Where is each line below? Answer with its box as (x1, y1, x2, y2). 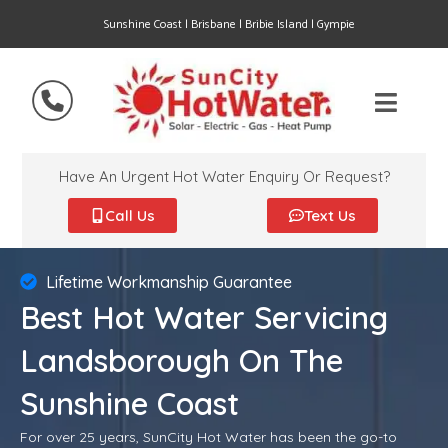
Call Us (104, 205, 155, 225)
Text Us (303, 205, 356, 225)
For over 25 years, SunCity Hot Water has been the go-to (20, 427, 397, 446)
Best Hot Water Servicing (20, 297, 388, 337)
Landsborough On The (20, 340, 343, 380)
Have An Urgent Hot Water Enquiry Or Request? (58, 166, 390, 186)
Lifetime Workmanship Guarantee (46, 271, 293, 292)
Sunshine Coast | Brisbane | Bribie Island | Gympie (103, 15, 355, 34)
